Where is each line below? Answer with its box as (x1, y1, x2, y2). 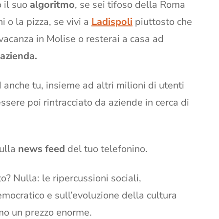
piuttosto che (132, 15, 192, 28)
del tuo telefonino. (67, 142, 148, 155)
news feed (18, 142, 67, 155)
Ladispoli (91, 15, 132, 28)
